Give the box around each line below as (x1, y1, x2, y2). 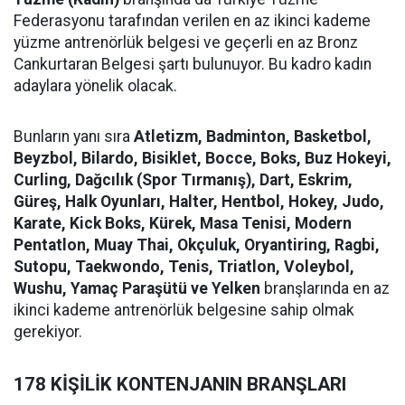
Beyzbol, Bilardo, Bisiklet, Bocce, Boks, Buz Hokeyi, (14, 149, 391, 167)
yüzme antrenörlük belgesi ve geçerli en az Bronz (14, 33, 358, 52)
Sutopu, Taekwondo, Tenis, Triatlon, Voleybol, (14, 258, 354, 276)
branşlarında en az (260, 279, 390, 297)
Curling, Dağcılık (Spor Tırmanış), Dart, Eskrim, (14, 171, 353, 189)
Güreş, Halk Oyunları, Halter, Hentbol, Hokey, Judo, (14, 193, 384, 211)
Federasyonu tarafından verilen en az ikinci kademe (14, 12, 371, 30)
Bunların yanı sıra (14, 127, 134, 146)
